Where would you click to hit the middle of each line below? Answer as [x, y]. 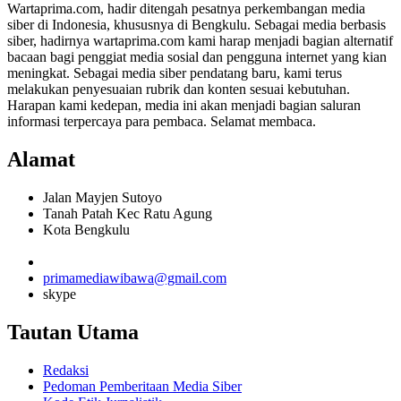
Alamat [41, 159]
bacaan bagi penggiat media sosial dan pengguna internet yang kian [197, 57]
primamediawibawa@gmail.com [135, 277]
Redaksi [66, 370]
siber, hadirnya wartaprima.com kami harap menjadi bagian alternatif [200, 41]
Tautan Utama [73, 332]
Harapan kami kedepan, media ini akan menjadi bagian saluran [184, 106]
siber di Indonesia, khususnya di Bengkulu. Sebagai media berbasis [196, 25]
